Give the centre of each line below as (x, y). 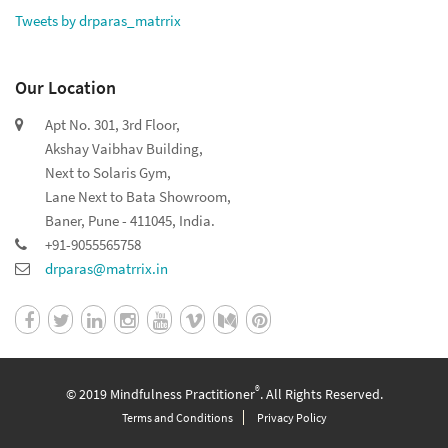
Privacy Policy (291, 418)
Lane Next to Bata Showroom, (138, 196)
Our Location (65, 88)
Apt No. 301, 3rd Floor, (112, 124)
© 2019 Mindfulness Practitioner (160, 394)
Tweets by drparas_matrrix (98, 20)
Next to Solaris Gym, (108, 172)
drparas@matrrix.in (106, 268)
